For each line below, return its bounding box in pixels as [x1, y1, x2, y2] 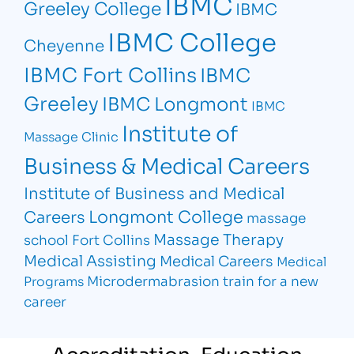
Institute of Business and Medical [24, 181, 285, 204]
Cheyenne [24, 32, 105, 57]
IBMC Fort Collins [24, 58, 198, 88]
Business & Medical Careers [24, 149, 311, 181]
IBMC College [107, 23, 277, 58]
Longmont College [88, 204, 244, 228]
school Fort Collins [24, 229, 151, 250]
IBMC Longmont [102, 89, 249, 116]
